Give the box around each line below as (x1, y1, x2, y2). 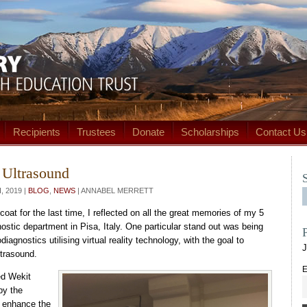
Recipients (13, 126, 60, 138)
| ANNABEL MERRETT (75, 186, 153, 195)
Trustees (77, 126, 116, 138)
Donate (132, 126, 164, 138)
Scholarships (181, 126, 239, 138)
